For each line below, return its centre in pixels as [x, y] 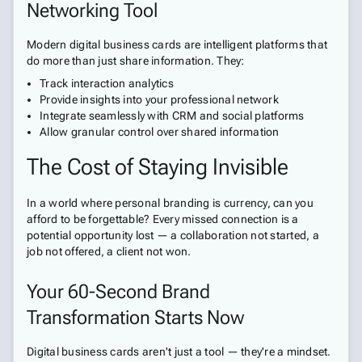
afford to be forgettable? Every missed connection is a [163, 219]
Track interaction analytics [107, 83]
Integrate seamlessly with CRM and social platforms [172, 116]
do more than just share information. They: [136, 61]
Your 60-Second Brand [118, 292]
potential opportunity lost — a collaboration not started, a [173, 235]
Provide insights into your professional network [159, 99]
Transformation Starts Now [135, 318]
